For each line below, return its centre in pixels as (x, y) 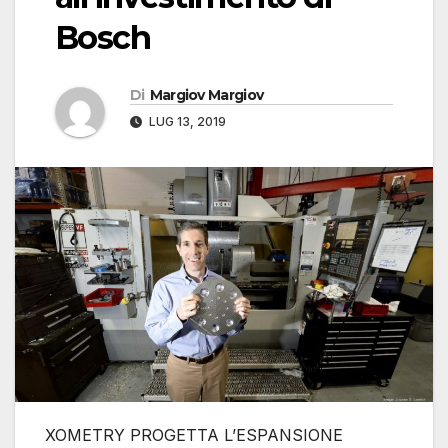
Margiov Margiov (206, 95)
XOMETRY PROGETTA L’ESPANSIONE (194, 435)
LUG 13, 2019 (186, 122)
